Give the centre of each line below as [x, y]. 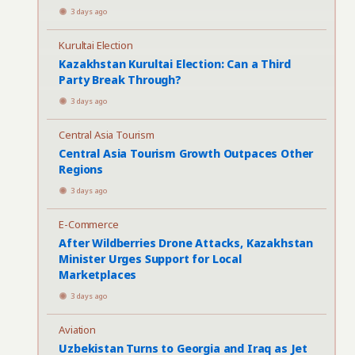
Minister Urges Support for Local [150, 259]
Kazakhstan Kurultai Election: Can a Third [175, 64]
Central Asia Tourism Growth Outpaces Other [186, 153]
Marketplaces [98, 275]
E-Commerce [89, 224]
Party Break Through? [120, 80]
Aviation [77, 330]
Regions [81, 169]
